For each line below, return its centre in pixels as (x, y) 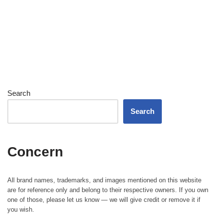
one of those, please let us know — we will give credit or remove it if (104, 200)
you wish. (21, 210)
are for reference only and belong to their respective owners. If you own (108, 190)
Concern (35, 152)
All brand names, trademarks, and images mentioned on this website (104, 180)
